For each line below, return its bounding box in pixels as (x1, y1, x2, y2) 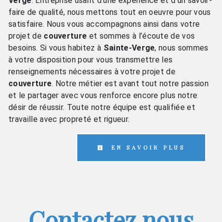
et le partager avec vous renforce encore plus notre (8, 90, 198, 100)
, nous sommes (155, 43, 209, 53)
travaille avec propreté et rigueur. (8, 114, 130, 124)
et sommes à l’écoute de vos (87, 31, 195, 41)
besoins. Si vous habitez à (8, 43, 104, 53)
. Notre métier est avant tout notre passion (52, 78, 209, 88)
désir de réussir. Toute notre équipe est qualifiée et (8, 102, 195, 112)
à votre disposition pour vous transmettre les (8, 55, 173, 64)
